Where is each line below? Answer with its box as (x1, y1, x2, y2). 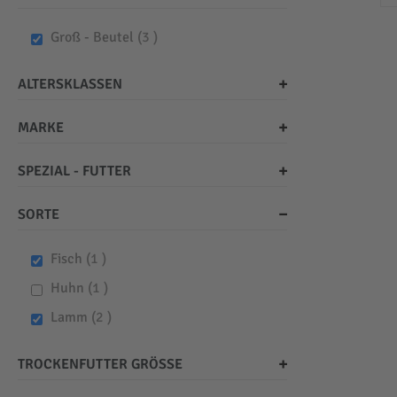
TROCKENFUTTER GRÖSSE (18, 355, 175, 374)
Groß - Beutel (50, 28, 137, 47)
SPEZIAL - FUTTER (18, 162, 131, 181)
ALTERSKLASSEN (18, 75, 122, 94)
